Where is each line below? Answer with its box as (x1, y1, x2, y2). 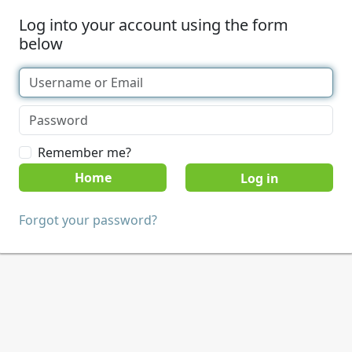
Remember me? (38, 144, 131, 161)
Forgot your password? (19, 211, 157, 229)
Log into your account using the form (19, 14, 288, 35)
